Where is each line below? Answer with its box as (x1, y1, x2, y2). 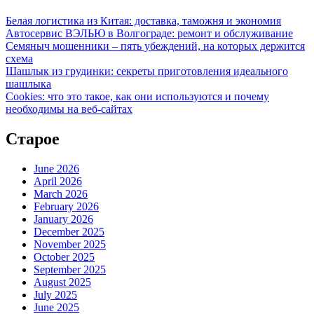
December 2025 (34, 226, 104, 238)
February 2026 (34, 200, 99, 213)
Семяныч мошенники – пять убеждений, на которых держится (6, 40, 305, 53)
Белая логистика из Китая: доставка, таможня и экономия (6, 15, 281, 27)
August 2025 (34, 276, 91, 289)
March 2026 (34, 188, 88, 200)
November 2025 (34, 238, 106, 251)
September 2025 (34, 264, 106, 276)
